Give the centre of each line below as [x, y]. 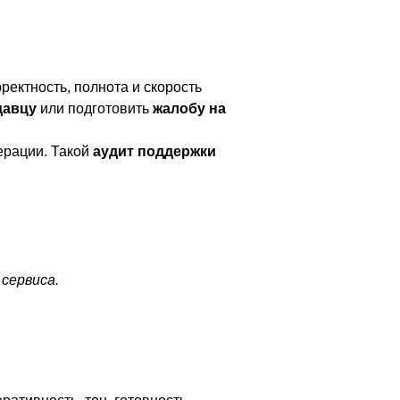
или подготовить [95, 108]
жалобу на [189, 108]
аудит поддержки [154, 151]
